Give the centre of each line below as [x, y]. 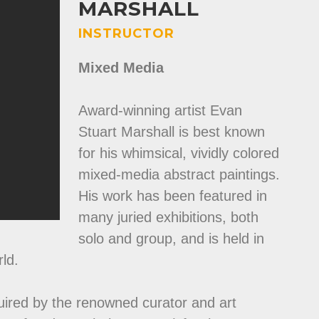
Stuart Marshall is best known [171, 132]
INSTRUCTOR [126, 33]
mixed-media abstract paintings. [179, 174]
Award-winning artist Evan [160, 110]
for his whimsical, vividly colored [178, 153]
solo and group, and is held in [171, 239]
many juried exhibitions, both [168, 217]
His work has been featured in [172, 196]
